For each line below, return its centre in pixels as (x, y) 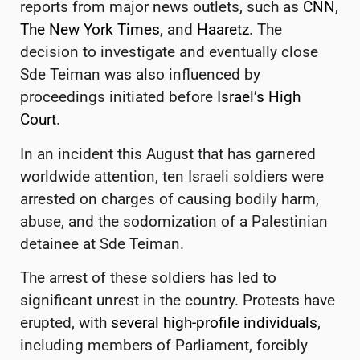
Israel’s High (259, 97)
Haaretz (223, 30)
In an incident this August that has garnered (168, 153)
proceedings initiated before (119, 97)
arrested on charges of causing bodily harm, (170, 198)
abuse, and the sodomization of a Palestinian (174, 221)
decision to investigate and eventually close (169, 52)
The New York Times (90, 30)
